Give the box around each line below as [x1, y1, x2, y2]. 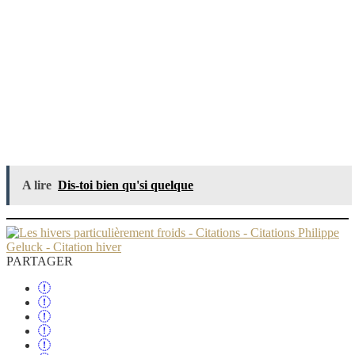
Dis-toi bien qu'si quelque [58, 178, 193, 193]
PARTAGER [6, 254, 73, 269]
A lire [22, 178, 52, 193]
